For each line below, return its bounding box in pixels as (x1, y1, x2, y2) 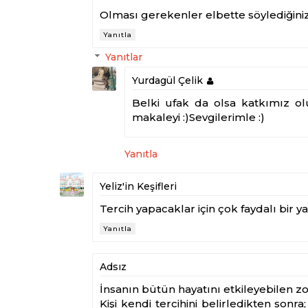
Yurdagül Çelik (132, 74, 203, 87)
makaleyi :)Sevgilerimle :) (132, 111, 265, 124)
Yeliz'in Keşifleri (100, 179, 177, 192)
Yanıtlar (105, 51, 143, 64)
